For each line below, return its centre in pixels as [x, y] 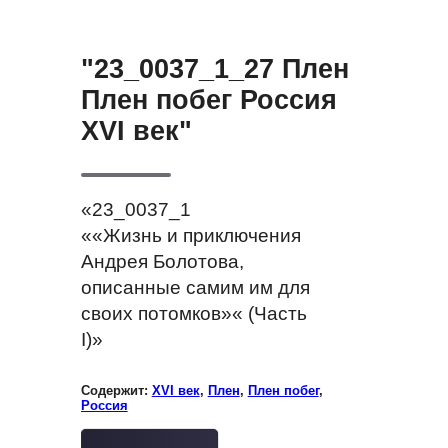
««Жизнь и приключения [190, 235]
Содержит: [116, 390]
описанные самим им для [195, 287]
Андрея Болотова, [162, 261]
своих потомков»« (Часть [193, 313]
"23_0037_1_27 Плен [214, 68]
